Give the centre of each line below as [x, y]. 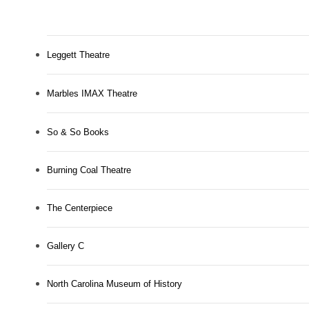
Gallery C [66, 246]
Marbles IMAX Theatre [92, 94]
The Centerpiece [80, 208]
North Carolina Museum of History [114, 284]
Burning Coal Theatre [89, 170]
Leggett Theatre [78, 55]
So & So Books [78, 132]
